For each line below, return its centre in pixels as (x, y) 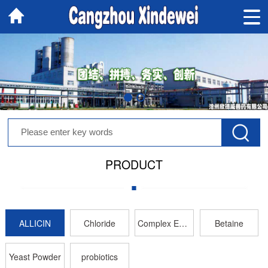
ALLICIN (35, 223)
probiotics (100, 257)
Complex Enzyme (183, 223)
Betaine (229, 223)
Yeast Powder (35, 257)
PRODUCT (134, 164)
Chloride (100, 223)
